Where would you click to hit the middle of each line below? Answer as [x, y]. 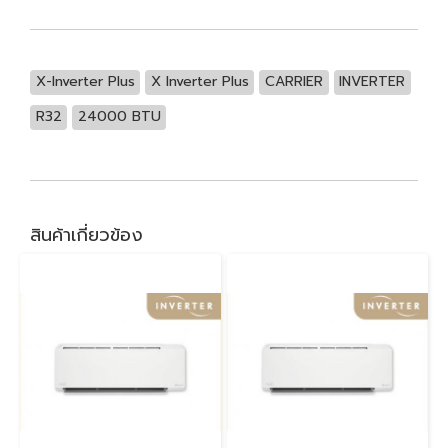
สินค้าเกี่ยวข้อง [86, 235]
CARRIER [293, 82]
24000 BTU [119, 117]
